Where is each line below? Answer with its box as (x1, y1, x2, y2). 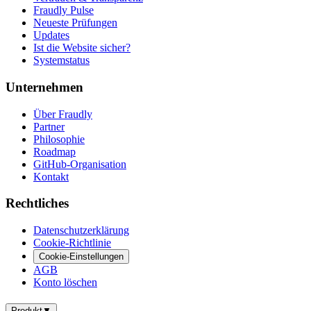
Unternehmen (6, 80, 83, 95)
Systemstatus (33, 54, 90, 67)
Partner (33, 120, 65, 133)
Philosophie (33, 133, 85, 145)
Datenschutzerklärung (33, 224, 129, 237)
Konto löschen (33, 276, 97, 289)
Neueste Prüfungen (33, 17, 117, 29)
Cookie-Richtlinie (33, 237, 111, 249)
